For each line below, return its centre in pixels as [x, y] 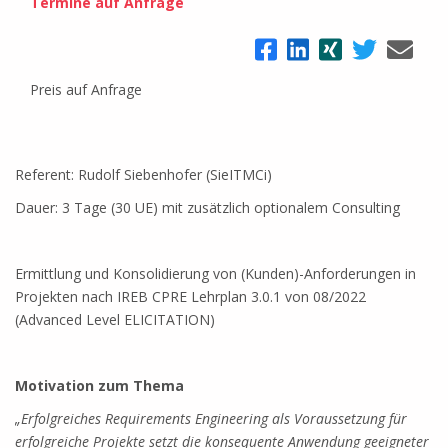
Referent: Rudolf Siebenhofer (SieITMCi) [143, 174]
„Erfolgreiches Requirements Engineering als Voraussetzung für [211, 418]
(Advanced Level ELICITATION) [115, 319]
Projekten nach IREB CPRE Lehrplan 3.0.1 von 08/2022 [190, 296]
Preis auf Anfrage [86, 89]
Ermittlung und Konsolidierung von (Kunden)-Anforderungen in [215, 273]
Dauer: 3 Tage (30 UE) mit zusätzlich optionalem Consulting [207, 207]
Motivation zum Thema [99, 385]
